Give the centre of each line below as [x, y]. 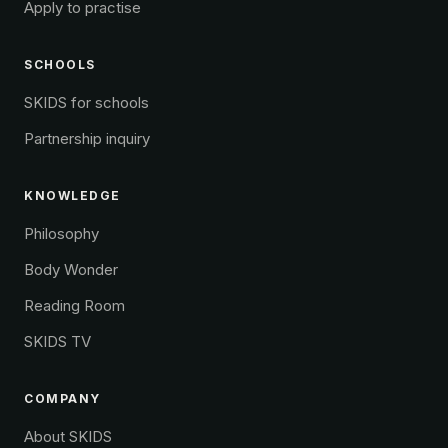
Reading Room [74, 306]
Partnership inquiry [87, 139]
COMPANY [62, 399]
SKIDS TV [57, 342]
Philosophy [61, 234]
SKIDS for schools [86, 103]
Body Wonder [71, 270]
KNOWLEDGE [73, 196]
